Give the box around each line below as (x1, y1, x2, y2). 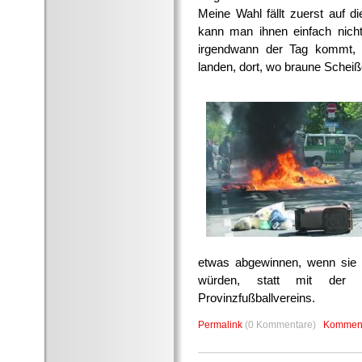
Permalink (198, 319, 242, 330)
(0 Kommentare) (242, 319, 323, 330)
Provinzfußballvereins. (198, 291, 315, 305)
